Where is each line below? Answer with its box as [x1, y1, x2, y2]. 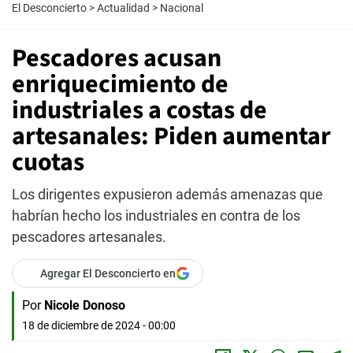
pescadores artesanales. [12, 229, 166, 245]
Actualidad [97, 2, 150, 14]
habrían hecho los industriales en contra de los [12, 207, 300, 224]
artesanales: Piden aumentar [12, 118, 331, 154]
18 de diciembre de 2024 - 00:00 [22, 319, 176, 332]
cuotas [12, 144, 84, 180]
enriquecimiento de [12, 66, 229, 102]
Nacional [160, 2, 203, 14]
